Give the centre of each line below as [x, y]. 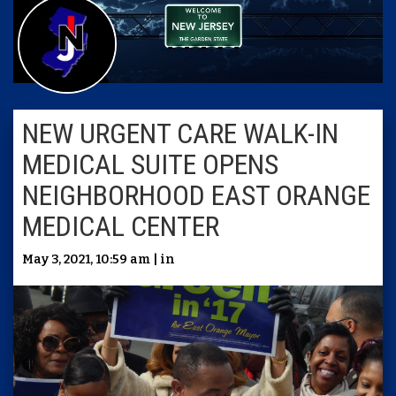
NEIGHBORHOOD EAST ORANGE [196, 195]
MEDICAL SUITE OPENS [150, 164]
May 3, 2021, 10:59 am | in [99, 259]
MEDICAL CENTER [121, 226]
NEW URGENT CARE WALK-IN [180, 133]
